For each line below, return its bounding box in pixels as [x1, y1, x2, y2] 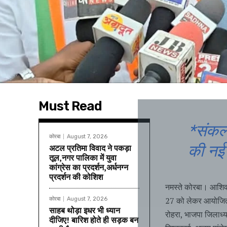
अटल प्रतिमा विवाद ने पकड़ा [49, 142, 131, 154]
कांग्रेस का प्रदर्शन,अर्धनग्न [49, 162, 128, 173]
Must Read [39, 98, 102, 115]
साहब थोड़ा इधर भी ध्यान [49, 205, 120, 216]
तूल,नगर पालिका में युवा [49, 152, 117, 164]
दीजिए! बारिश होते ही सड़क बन [49, 214, 138, 226]
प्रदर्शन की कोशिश [49, 171, 105, 183]
